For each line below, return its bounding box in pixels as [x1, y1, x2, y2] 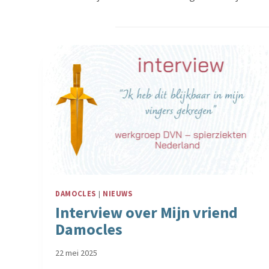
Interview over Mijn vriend [55, 202, 238, 222]
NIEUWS [102, 189, 133, 198]
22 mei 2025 [55, 247, 97, 259]
